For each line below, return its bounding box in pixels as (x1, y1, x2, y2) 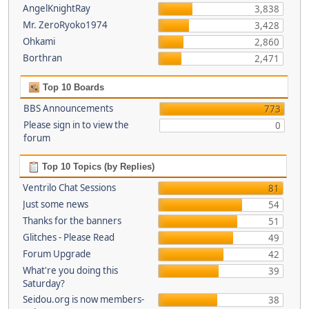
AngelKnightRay (22, 2, 90, 14)
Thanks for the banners (22, 215, 121, 227)
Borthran (22, 52, 62, 64)
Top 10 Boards (40, 82, 104, 92)
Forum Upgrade (22, 248, 91, 260)
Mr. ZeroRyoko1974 (22, 19, 108, 31)
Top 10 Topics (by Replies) (39, 161, 154, 172)
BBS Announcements (23, 102, 113, 114)
